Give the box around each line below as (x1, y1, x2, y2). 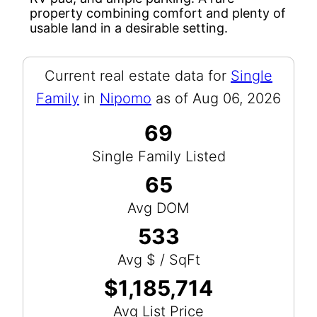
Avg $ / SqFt (117, 250, 200, 268)
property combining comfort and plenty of (30, 5, 286, 21)
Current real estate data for (45, 67, 231, 84)
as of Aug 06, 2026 (151, 89, 281, 107)
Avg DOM (127, 199, 190, 217)
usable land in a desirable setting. (30, 20, 228, 35)
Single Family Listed (91, 147, 226, 165)
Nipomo (100, 89, 151, 107)
